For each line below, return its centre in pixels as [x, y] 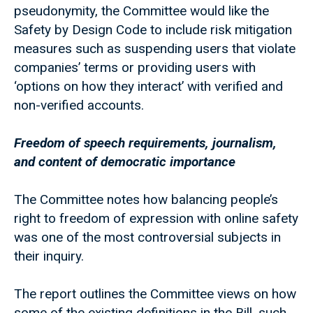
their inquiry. [49, 256]
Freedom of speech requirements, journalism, [145, 143]
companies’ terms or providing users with [135, 68]
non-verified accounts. [79, 105]
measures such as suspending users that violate [155, 49]
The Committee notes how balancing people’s [146, 200]
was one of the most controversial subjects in [147, 238]
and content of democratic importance [125, 162]
